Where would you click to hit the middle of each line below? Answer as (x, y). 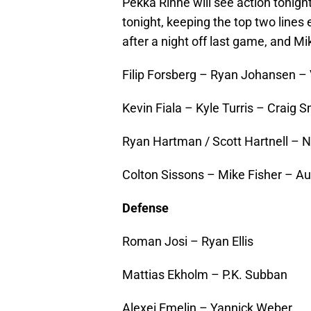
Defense (145, 208)
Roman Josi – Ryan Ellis (188, 242)
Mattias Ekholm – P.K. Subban (205, 275)
